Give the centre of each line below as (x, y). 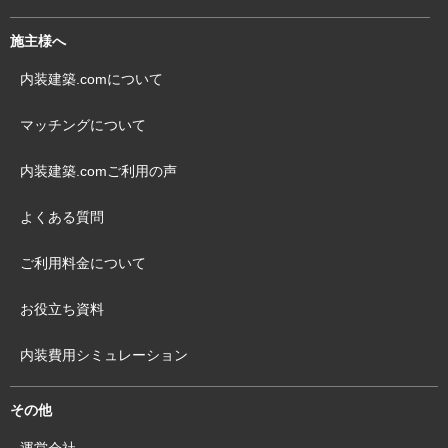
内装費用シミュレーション (104, 355)
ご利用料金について (83, 263)
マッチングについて (83, 125)
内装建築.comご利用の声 (98, 171)
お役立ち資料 (62, 309)
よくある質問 (62, 217)
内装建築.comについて (91, 79)
